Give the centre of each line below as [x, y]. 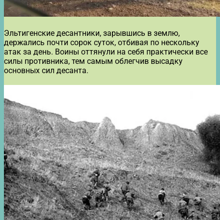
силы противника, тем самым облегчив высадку [93, 61]
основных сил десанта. [46, 70]
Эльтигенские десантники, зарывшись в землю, [92, 33]
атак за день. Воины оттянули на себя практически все [106, 52]
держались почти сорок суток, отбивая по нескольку [102, 42]
